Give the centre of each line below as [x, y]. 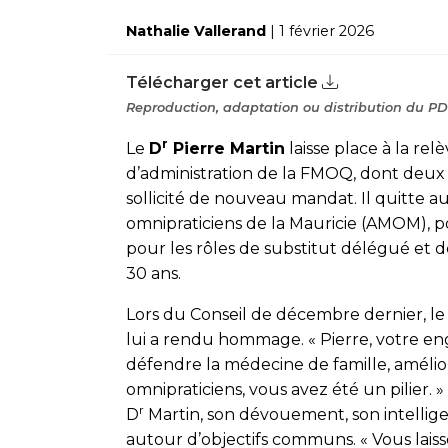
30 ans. [153, 273]
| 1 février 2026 [320, 31]
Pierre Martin [226, 148]
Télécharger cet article [224, 82]
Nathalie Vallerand [196, 31]
